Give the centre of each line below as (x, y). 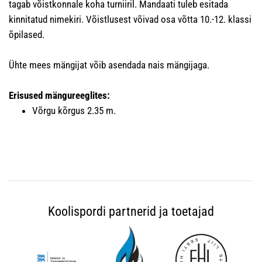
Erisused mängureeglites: (59, 96)
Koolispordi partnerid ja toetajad (131, 212)
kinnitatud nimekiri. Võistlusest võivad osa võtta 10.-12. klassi (130, 20)
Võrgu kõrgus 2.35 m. (74, 111)
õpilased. (27, 35)
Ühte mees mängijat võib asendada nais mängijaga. (109, 65)
